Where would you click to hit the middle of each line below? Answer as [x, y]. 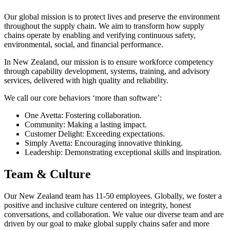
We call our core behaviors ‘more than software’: [83, 98]
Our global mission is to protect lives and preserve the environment [112, 17]
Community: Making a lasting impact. [86, 125]
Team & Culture [47, 174]
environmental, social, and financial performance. [84, 45]
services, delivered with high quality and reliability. [86, 81]
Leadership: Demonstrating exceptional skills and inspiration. [123, 152]
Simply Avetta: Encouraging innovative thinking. [104, 143]
